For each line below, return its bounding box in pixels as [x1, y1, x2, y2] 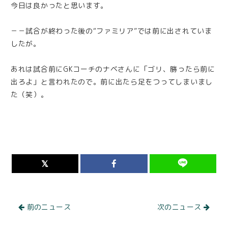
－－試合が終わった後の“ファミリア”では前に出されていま [11, 25, 212, 36]
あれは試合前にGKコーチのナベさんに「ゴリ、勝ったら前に [11, 64, 215, 74]
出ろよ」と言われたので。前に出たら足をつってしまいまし [11, 76, 213, 87]
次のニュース [157, 202, 204, 212]
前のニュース [24, 202, 71, 212]
